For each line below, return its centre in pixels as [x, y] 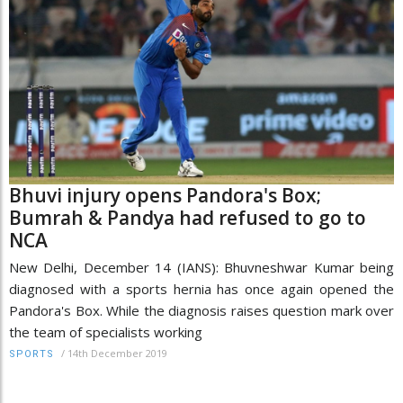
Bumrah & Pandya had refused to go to [188, 217]
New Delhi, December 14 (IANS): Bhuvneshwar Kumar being [201, 267]
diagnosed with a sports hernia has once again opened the [201, 288]
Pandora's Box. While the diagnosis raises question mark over [201, 310]
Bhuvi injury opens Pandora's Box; [165, 195]
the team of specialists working [106, 331]
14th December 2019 [117, 353]
